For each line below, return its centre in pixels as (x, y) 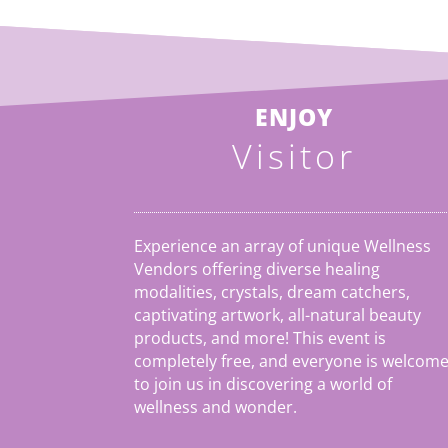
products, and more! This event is (260, 338)
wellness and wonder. (216, 407)
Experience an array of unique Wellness (283, 246)
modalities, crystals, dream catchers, (272, 292)
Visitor (293, 155)
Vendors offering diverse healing (257, 269)
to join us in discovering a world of (263, 384)
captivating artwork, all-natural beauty (278, 315)
